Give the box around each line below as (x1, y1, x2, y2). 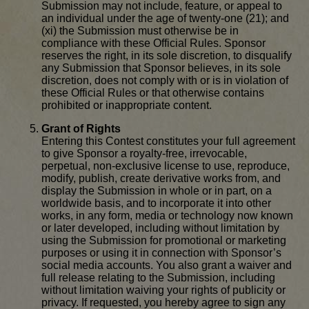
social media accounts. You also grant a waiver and (41, 259, 292, 272)
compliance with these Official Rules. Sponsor (41, 37, 266, 50)
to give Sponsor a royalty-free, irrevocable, (41, 148, 247, 160)
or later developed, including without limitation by (41, 222, 279, 235)
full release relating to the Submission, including (41, 272, 275, 284)
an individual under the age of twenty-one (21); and (41, 12, 289, 25)
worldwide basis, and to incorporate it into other (41, 197, 271, 210)
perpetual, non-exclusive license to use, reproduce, (41, 160, 290, 172)
